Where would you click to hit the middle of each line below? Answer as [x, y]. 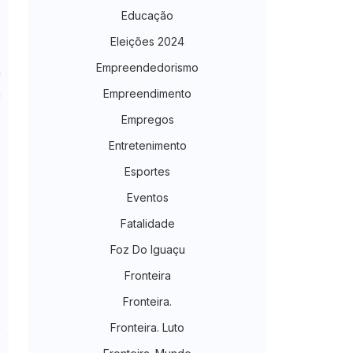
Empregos [147, 120]
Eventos [147, 198]
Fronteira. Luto [147, 328]
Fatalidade [147, 224]
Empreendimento [147, 94]
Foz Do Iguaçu [147, 250]
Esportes [147, 172]
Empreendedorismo [147, 68]
